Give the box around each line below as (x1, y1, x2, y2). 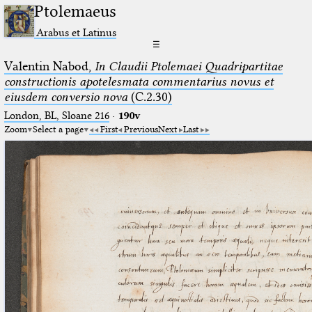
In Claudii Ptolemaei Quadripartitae (94, 58, 283, 74)
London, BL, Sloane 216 (3, 109, 109, 122)
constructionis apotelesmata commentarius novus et (3, 73, 274, 89)
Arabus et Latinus (36, 25, 117, 39)
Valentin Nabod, (3, 58, 95, 74)
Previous (123, 123, 158, 134)
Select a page (32, 123, 84, 134)
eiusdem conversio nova (3, 88, 127, 104)
